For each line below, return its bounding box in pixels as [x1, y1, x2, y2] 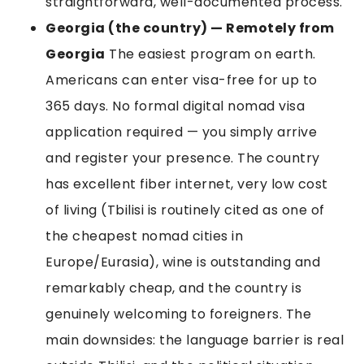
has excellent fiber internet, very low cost [45, 174, 328, 193]
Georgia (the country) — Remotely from [45, 18, 335, 37]
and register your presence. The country [45, 148, 320, 167]
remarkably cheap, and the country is [45, 278, 301, 297]
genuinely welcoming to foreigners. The [45, 304, 311, 323]
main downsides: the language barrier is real [45, 330, 344, 349]
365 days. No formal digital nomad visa [45, 96, 305, 115]
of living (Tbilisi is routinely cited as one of [45, 200, 325, 219]
